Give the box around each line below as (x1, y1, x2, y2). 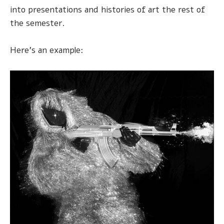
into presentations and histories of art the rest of (10, 4, 205, 16)
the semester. (10, 17, 64, 29)
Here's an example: (10, 44, 83, 56)
